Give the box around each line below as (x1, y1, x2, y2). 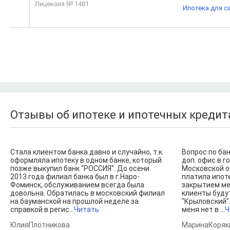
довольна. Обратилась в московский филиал (10, 189, 165, 197)
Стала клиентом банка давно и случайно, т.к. (10, 148, 164, 156)
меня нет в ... (181, 205, 225, 214)
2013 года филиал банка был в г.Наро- (10, 172, 140, 181)
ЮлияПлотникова (10, 221, 70, 229)
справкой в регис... (10, 205, 74, 214)
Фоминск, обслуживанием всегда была (10, 181, 144, 189)
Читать (74, 205, 99, 214)
